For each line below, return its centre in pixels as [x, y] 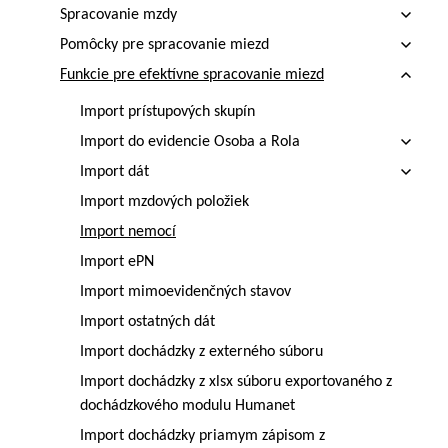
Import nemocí [128, 232]
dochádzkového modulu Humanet [187, 406]
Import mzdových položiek [164, 202]
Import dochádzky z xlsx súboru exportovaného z [236, 382]
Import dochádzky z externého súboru [201, 352]
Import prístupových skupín [167, 112]
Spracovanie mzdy [118, 15]
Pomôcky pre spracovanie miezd [164, 45]
